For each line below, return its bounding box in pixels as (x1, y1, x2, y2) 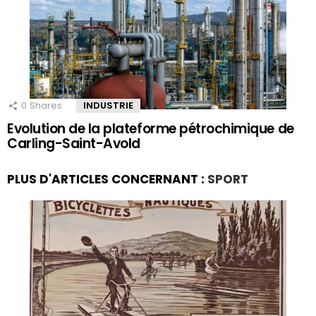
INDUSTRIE (83, 98, 133, 112)
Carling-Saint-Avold (7, 133, 140, 153)
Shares (30, 98, 62, 112)
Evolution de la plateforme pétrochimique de (7, 119, 294, 138)
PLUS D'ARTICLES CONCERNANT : (7, 170, 207, 188)
